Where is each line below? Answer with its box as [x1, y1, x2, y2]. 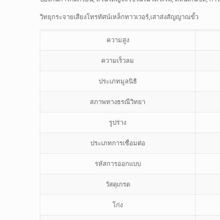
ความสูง [106, 36, 129, 44]
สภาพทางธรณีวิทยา [90, 98, 146, 106]
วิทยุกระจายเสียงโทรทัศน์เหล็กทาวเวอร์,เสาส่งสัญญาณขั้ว [40, 13, 199, 21]
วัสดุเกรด [105, 181, 130, 188]
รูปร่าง [109, 119, 127, 126]
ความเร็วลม [101, 57, 135, 64]
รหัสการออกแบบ [94, 160, 141, 167]
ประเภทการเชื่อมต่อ [90, 139, 145, 147]
